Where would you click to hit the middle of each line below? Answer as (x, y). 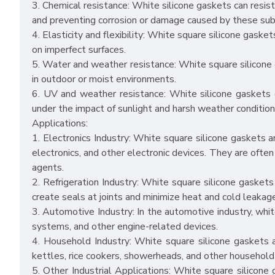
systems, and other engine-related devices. (125, 227)
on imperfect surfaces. (79, 50)
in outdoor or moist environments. (104, 79)
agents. (48, 168)
